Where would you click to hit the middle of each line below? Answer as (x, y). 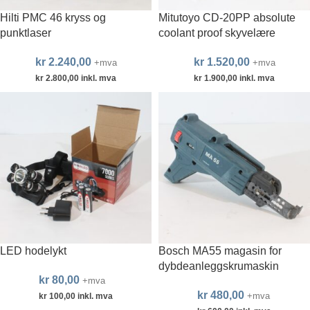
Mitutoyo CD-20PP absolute (227, 17)
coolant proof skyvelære (217, 33)
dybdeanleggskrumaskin (219, 266)
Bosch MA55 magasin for (220, 250)
